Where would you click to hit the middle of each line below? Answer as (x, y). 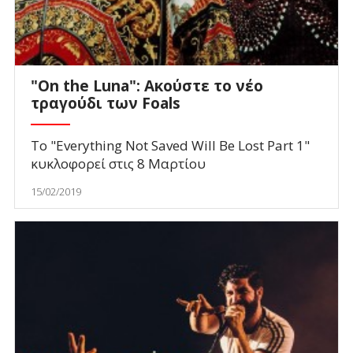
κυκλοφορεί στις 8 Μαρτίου (118, 164)
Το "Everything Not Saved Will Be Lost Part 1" (170, 146)
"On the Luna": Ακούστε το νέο (147, 85)
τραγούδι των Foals (105, 103)
